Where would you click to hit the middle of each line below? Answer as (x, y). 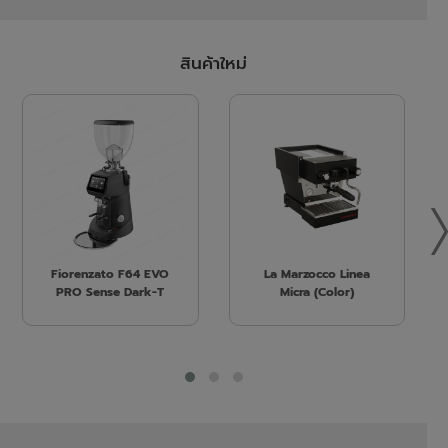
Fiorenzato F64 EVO (110, 273)
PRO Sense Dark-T (110, 291)
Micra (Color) (316, 291)
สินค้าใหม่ (213, 63)
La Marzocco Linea (316, 273)
